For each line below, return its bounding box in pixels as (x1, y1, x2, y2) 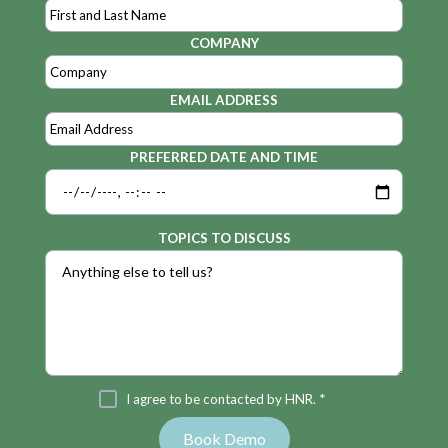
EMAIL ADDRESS (170, 92, 278, 109)
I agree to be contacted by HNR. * (125, 391, 325, 408)
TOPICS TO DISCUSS (157, 230, 291, 247)
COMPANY (189, 35, 259, 52)
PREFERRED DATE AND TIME (130, 149, 318, 166)
